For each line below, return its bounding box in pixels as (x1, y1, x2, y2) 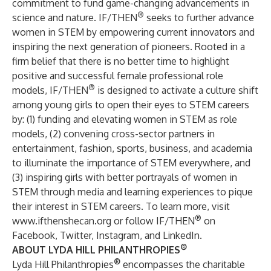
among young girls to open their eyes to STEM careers (12, 99, 249, 111)
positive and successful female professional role (12, 70, 223, 82)
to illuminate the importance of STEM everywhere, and (12, 157, 250, 169)
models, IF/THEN (12, 84, 88, 96)
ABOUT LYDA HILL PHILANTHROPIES (12, 244, 180, 256)
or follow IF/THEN (111, 215, 195, 227)
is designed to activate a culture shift (95, 84, 258, 96)
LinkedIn (163, 229, 200, 241)
